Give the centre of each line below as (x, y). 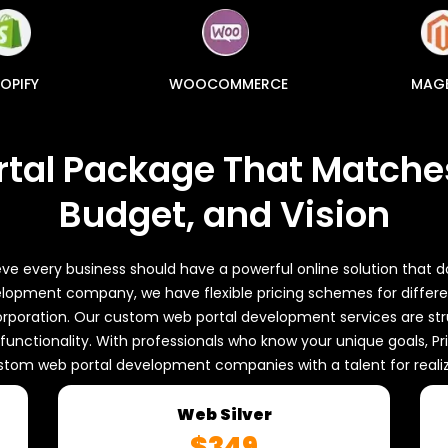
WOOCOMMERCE (228, 84)
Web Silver (224, 414)
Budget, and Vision (224, 214)
